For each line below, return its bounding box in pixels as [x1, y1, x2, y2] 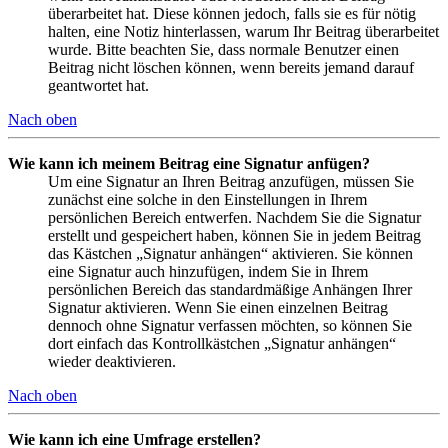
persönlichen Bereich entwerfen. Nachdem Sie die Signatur [48, 208, 421, 226]
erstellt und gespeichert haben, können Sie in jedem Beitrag [48, 226, 421, 244]
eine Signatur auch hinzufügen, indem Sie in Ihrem [48, 262, 368, 280]
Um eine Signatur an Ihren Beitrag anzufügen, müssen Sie [48, 172, 414, 190]
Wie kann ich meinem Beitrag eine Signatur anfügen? [8, 154, 370, 172]
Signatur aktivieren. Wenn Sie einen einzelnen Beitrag [48, 298, 388, 316]
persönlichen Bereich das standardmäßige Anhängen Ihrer [48, 280, 412, 298]
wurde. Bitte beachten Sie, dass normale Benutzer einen [48, 40, 399, 58]
